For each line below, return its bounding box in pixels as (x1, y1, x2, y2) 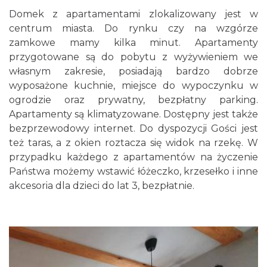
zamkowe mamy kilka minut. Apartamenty (9, 37, 258, 48)
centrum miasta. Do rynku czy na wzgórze (9, 23, 258, 34)
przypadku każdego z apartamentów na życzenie (9, 151, 258, 163)
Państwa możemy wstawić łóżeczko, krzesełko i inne (9, 166, 258, 177)
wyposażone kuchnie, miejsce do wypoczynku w (9, 80, 258, 91)
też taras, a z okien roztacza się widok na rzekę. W (9, 137, 258, 148)
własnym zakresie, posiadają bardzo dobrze (9, 66, 258, 77)
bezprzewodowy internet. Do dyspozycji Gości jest (9, 123, 258, 134)
